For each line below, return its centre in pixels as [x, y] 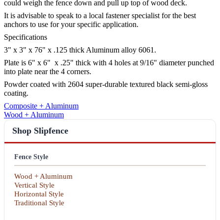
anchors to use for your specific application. [71, 25]
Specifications [26, 37]
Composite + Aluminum [41, 106]
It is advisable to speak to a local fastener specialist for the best [100, 16]
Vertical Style [34, 185]
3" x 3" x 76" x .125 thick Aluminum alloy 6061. [80, 50]
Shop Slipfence [40, 131]
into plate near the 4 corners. [48, 72]
